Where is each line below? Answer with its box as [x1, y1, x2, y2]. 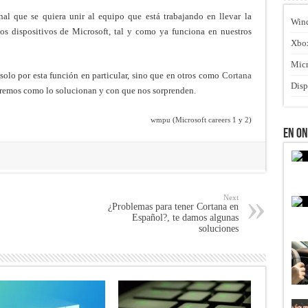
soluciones [198, 223, 239, 234]
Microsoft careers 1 [175, 116, 239, 124]
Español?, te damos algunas [131, 212, 239, 223]
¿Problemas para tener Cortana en [107, 201, 239, 212]
